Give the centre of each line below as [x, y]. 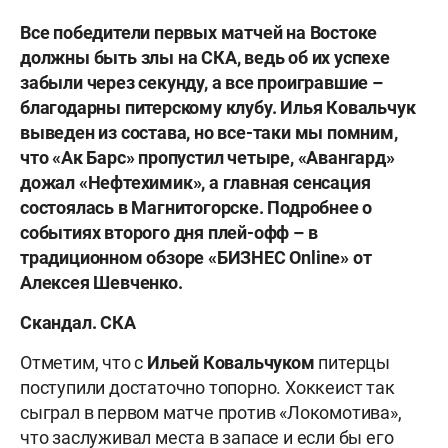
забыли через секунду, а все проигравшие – [201, 83]
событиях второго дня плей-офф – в [169, 233]
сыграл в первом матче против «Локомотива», [211, 413]
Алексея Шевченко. [101, 283]
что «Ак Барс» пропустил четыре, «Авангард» [207, 158]
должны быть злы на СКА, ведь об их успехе [205, 58]
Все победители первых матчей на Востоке [199, 33]
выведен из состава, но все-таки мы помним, [209, 133]
